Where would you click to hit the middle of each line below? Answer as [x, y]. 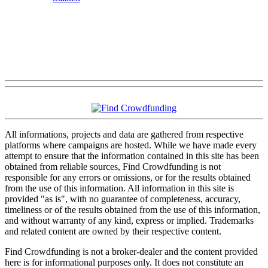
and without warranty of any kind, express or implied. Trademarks [129, 220]
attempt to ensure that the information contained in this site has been [132, 156]
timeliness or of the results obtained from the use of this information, [133, 209]
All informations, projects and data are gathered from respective [124, 134]
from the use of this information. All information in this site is [119, 188]
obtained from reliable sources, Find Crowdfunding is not [113, 166]
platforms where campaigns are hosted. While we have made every [131, 145]
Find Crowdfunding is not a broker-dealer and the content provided [131, 251]
